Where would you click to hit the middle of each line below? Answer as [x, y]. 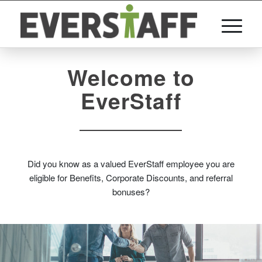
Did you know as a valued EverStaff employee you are [131, 163]
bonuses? [131, 192]
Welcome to [131, 77]
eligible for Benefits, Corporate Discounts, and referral [131, 177]
